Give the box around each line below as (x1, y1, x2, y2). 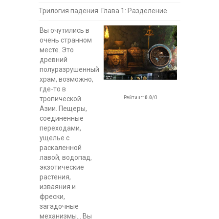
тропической (40, 95, 81, 103)
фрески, (40, 193, 65, 200)
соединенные (40, 114, 84, 122)
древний (40, 56, 67, 64)
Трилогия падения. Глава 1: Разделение (39, 7, 167, 15)
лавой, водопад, (40, 153, 92, 161)
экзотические (40, 163, 84, 171)
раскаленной (40, 144, 82, 152)
